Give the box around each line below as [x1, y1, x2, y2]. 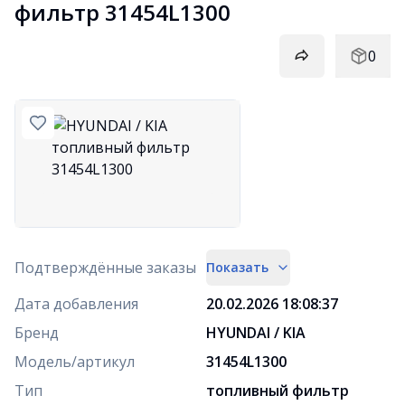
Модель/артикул [14, 351, 135, 372]
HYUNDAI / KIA [206, 322, 306, 343]
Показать [206, 258, 268, 276]
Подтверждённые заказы [14, 257, 196, 278]
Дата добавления [14, 293, 138, 314]
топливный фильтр [206, 380, 349, 400]
